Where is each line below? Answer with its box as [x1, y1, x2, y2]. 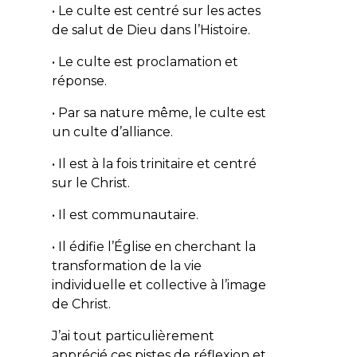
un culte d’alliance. [51, 124, 173, 139]
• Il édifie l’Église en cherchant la [51, 238, 256, 254]
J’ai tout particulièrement [51, 328, 214, 343]
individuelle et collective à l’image [51, 277, 266, 292]
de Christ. [51, 296, 111, 312]
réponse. [51, 73, 107, 88]
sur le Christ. [51, 175, 130, 190]
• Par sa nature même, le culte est [51, 104, 266, 120]
